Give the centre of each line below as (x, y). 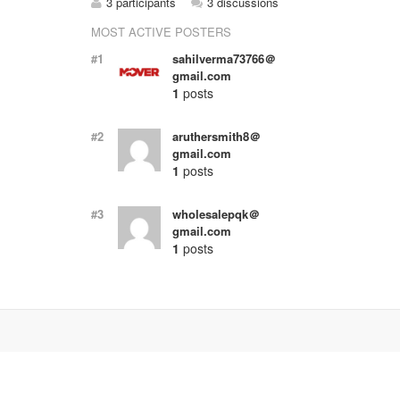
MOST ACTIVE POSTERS (161, 32)
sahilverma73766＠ (224, 58)
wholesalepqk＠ (216, 213)
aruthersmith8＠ (216, 136)
